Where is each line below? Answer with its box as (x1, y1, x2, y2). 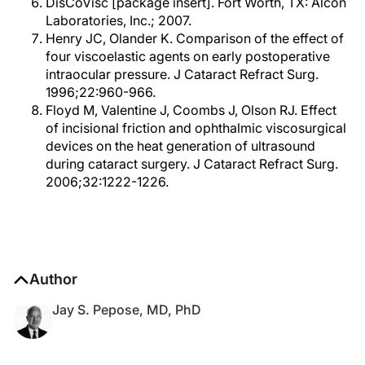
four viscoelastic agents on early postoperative (46, 48, 330, 64)
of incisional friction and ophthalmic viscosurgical (46, 120, 346, 136)
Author (29, 270, 77, 288)
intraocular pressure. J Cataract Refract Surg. (46, 66, 319, 82)
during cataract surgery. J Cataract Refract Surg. (46, 156, 338, 172)
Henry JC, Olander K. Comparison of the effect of (46, 30, 344, 46)
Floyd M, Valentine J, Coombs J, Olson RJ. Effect (46, 102, 336, 118)
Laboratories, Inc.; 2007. (46, 12, 191, 29)
